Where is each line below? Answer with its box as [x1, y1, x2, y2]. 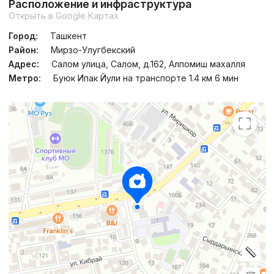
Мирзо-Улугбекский [50, 45, 135, 56]
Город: [8, 31, 38, 42]
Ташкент [50, 31, 87, 42]
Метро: [8, 73, 41, 84]
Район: [8, 45, 39, 56]
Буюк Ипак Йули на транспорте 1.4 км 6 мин [53, 73, 239, 84]
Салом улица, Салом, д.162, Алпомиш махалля [51, 59, 245, 70]
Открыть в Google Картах [8, 10, 119, 21]
